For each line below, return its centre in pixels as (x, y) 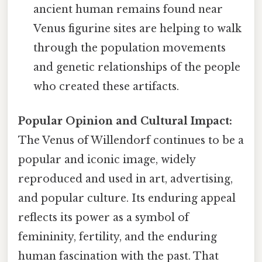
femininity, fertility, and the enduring (118, 237)
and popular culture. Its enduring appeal (127, 199)
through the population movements (130, 48)
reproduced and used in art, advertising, (125, 179)
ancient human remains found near (128, 10)
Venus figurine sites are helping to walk (138, 29)
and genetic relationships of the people (137, 68)
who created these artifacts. (106, 87)
